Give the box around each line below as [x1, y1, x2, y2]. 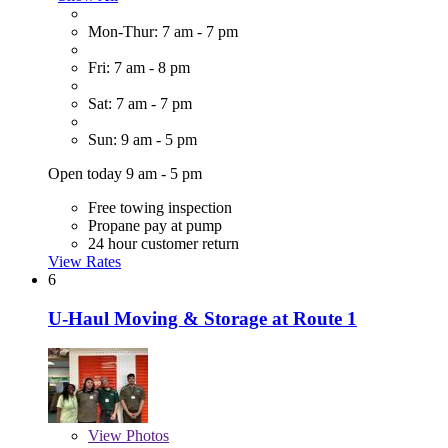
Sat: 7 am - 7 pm [88, 94, 192, 112]
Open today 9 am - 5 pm [48, 164, 202, 182]
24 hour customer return [88, 234, 239, 252]
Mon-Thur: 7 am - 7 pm [88, 22, 238, 40]
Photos [122, 427, 169, 445]
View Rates [48, 252, 121, 270]
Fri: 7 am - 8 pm [88, 58, 190, 76]
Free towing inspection [88, 198, 232, 216]
